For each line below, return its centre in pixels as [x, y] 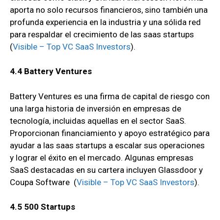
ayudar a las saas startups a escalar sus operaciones [107, 145]
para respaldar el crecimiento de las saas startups [102, 34]
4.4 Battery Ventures [51, 71]
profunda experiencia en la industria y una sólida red [105, 22]
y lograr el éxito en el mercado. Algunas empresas [102, 157]
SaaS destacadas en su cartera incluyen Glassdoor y [106, 170]
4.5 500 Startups [43, 207]
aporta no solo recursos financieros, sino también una [109, 10]
